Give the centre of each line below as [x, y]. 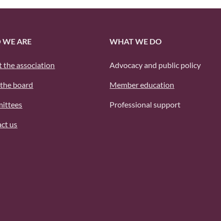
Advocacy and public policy [155, 65]
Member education [142, 85]
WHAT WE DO [136, 41]
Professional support [145, 104]
